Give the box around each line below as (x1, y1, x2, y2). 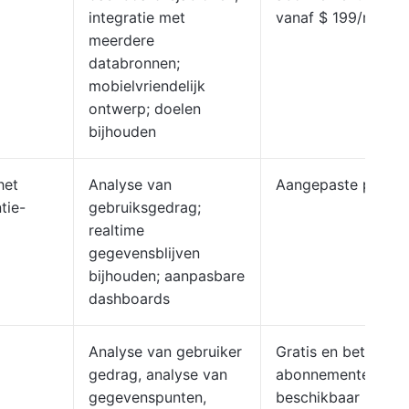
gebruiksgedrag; (89, 198, 201, 216)
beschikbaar (276, 388, 360, 406)
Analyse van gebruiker (89, 342, 242, 361)
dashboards (89, 289, 170, 308)
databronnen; (89, 54, 180, 72)
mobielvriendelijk (89, 77, 205, 95)
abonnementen (276, 365, 378, 383)
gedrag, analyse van (89, 365, 227, 383)
